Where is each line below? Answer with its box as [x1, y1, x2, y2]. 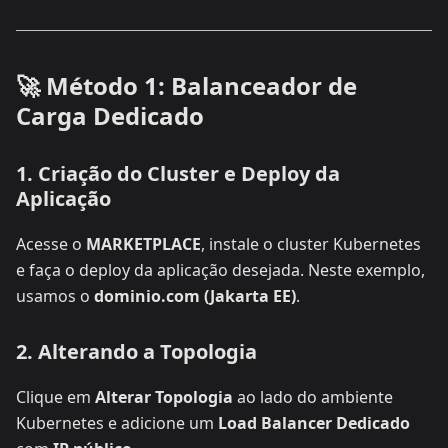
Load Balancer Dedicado [218, 412, 410, 435]
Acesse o [16, 233, 86, 256]
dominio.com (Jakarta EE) [94, 285, 296, 308]
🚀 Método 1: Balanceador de [16, 69, 357, 103]
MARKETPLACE [86, 233, 201, 256]
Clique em [16, 386, 95, 409]
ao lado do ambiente [233, 386, 393, 409]
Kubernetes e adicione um [16, 412, 218, 435]
